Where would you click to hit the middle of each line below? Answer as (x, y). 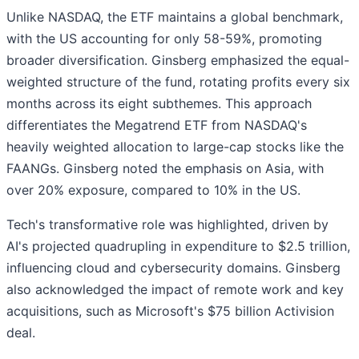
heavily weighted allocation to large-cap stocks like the (175, 147)
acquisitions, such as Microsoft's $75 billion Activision (170, 311)
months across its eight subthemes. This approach (159, 104)
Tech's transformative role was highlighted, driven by (167, 225)
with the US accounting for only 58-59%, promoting (164, 39)
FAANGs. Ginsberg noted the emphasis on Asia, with (165, 169)
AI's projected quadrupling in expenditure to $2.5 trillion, (178, 246)
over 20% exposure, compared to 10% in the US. (153, 190)
